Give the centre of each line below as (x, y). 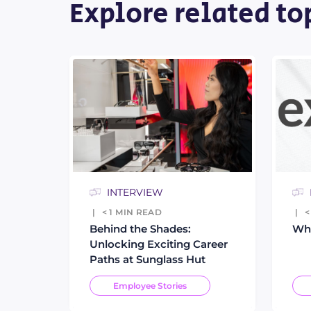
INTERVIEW (135, 192)
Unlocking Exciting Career (159, 244)
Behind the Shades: (140, 228)
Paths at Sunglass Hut (148, 259)
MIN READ (139, 212)
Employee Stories (150, 285)
